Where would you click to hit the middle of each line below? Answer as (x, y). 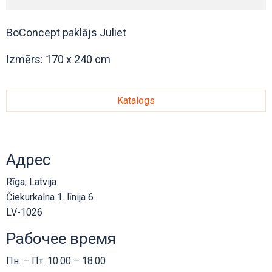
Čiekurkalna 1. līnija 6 (50, 197)
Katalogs (136, 101)
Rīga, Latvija (31, 182)
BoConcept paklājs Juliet (66, 33)
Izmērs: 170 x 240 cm (58, 59)
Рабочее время (61, 239)
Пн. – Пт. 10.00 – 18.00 (56, 261)
